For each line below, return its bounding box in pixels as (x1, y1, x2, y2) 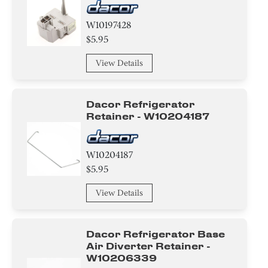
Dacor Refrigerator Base (86, 229, 226, 239)
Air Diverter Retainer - (86, 240, 211, 251)
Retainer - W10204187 (86, 111, 210, 121)
